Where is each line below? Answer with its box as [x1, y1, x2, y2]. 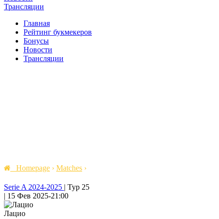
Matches [56, 164, 82, 172]
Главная [23, 19, 50, 27]
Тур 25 [67, 183, 89, 192]
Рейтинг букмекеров [23, 28, 92, 36]
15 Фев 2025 [7, 192, 48, 200]
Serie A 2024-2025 [4, 183, 64, 192]
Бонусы [23, 37, 49, 45]
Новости [23, 45, 52, 54]
